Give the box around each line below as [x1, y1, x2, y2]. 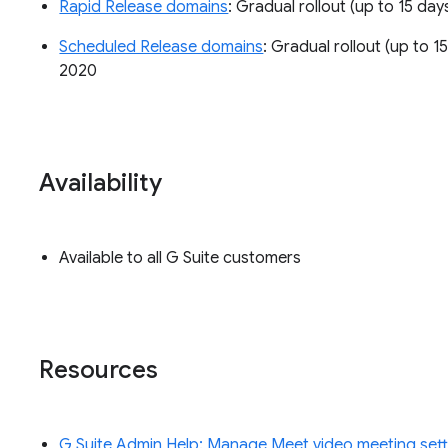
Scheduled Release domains [59, 37, 264, 58]
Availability [39, 168, 163, 199]
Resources [39, 355, 159, 386]
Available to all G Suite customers [59, 248, 302, 269]
